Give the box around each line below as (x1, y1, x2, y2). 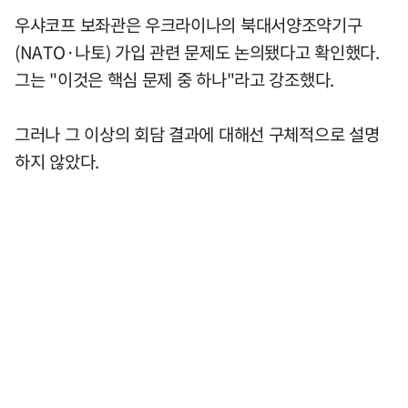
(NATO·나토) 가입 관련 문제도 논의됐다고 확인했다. (15, 38, 380, 65)
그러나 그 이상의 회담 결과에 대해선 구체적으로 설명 (15, 120, 380, 147)
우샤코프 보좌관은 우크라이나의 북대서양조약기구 (15, 11, 362, 37)
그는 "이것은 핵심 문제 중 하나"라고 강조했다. (15, 66, 334, 92)
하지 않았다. (15, 148, 99, 174)
